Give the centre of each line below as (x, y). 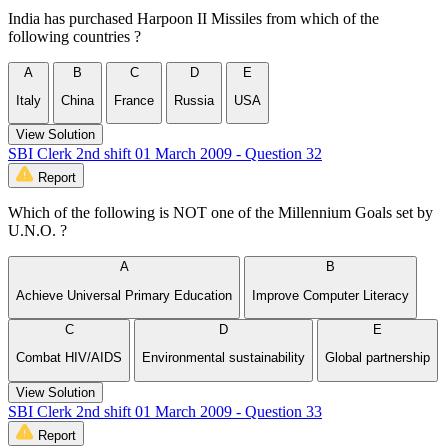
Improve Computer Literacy (330, 295)
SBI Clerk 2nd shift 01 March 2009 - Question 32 (165, 154)
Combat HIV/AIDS (69, 358)
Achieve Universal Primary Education (124, 295)
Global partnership (377, 358)
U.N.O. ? (37, 231)
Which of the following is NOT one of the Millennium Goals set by (220, 213)
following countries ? (74, 36)
